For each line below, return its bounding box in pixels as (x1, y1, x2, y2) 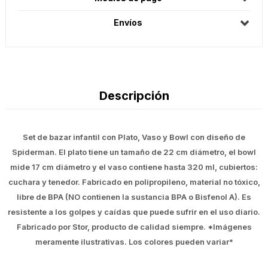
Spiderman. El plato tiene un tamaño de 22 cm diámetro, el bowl (12, 147, 256, 157)
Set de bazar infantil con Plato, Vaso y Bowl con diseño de (23, 132, 245, 142)
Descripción (99, 89, 169, 103)
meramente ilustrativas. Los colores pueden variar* (35, 237, 233, 247)
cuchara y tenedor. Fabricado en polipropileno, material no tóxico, (8, 177, 260, 187)
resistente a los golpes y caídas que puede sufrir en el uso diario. (8, 207, 260, 217)
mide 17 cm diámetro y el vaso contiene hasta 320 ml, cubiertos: (10, 162, 258, 172)
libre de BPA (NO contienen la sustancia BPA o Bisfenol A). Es (17, 192, 251, 202)
